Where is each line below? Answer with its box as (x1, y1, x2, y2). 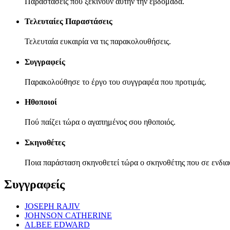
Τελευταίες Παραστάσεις (25, 17, 112, 26)
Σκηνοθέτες (25, 138, 65, 147)
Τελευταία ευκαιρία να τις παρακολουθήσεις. (25, 37, 171, 46)
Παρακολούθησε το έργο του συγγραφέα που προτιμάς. (25, 77, 206, 86)
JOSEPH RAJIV (25, 201, 80, 210)
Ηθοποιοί (25, 98, 57, 107)
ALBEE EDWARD (25, 220, 90, 229)
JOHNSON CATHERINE (25, 210, 112, 220)
